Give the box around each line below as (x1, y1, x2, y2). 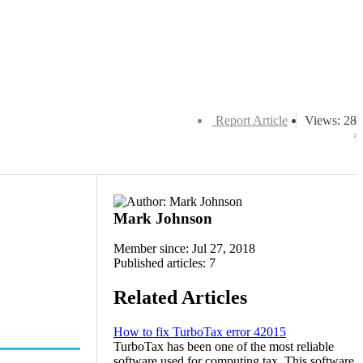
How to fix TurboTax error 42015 (113, 324, 286, 339)
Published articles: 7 (113, 256, 216, 270)
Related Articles (113, 286, 247, 308)
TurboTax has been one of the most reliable (113, 339, 334, 353)
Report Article (216, 113, 288, 127)
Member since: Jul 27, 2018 (113, 241, 255, 255)
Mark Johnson (113, 210, 212, 227)
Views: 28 (305, 113, 357, 127)
